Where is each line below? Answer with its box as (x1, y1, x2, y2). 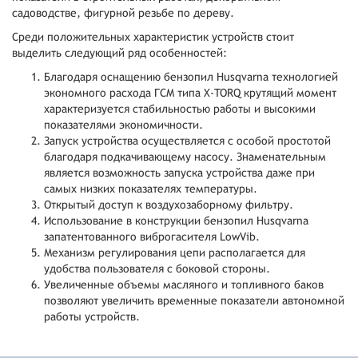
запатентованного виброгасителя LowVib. (44, 230, 260, 243)
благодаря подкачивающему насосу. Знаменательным (44, 150, 326, 163)
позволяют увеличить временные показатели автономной (44, 294, 344, 307)
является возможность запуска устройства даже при (44, 166, 315, 179)
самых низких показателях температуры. (44, 182, 257, 195)
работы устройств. (44, 310, 140, 323)
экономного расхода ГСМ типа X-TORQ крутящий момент (44, 86, 336, 99)
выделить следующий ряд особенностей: (12, 46, 227, 59)
